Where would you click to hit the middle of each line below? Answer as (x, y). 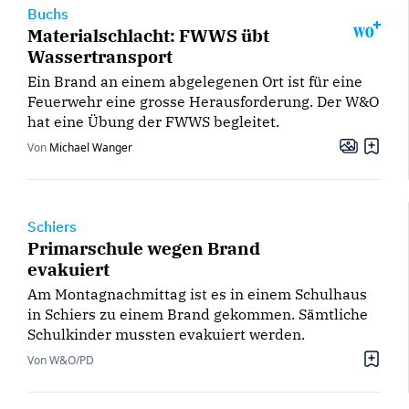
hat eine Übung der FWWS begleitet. (153, 122)
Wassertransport (100, 57)
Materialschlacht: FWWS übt (148, 36)
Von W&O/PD (61, 361)
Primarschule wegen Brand (144, 248)
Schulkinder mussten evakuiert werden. (166, 335)
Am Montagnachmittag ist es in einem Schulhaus (197, 294)
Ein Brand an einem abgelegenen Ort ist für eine (195, 82)
